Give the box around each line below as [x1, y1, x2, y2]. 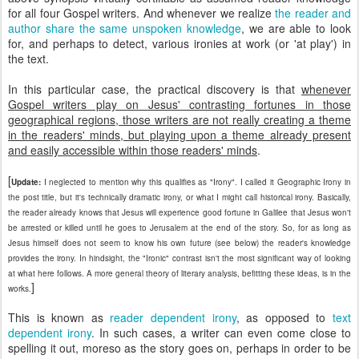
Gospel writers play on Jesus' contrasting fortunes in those [8, 96, 351, 112]
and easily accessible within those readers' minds [8, 142, 257, 158]
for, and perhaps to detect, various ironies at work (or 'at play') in [8, 35, 351, 51]
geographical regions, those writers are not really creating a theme [8, 111, 351, 127]
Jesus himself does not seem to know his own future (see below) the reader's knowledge [8, 237, 351, 248]
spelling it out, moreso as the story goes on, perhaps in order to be [8, 340, 351, 356]
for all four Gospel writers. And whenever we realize [8, 5, 276, 21]
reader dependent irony [110, 309, 236, 325]
